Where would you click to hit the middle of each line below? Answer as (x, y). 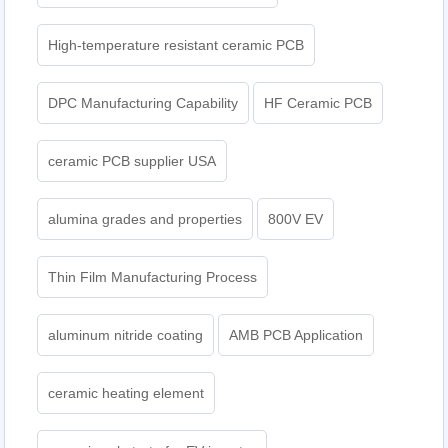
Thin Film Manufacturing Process (153, 276)
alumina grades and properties (145, 218)
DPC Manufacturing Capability (143, 102)
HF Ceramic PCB (318, 102)
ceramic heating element (126, 392)
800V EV (296, 218)
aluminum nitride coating (126, 334)
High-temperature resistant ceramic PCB (176, 44)
